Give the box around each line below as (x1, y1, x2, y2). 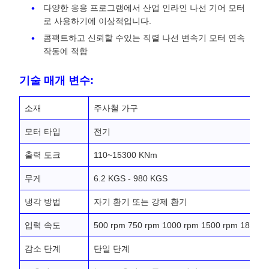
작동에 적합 (43, 46, 88, 56)
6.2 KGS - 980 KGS (94, 174, 168, 183)
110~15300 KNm (94, 150, 157, 160)
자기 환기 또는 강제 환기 (94, 197, 187, 207)
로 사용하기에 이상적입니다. (43, 16, 151, 26)
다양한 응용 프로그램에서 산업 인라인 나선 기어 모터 (43, 3, 245, 13)
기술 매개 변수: (19, 74, 94, 86)
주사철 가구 (94, 103, 138, 113)
